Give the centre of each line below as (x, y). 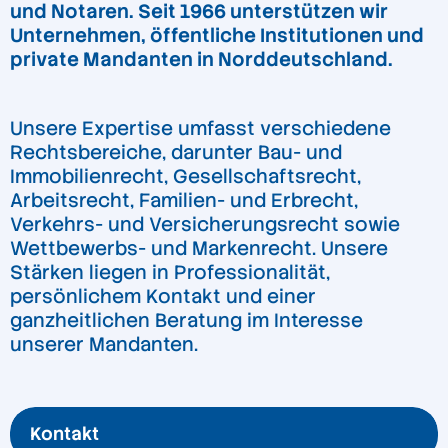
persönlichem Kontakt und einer (163, 297)
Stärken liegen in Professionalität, (170, 273)
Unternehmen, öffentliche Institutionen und (217, 36)
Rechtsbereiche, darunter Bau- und (176, 153)
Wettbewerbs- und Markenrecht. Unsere (199, 249)
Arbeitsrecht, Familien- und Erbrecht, (184, 201)
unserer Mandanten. (104, 345)
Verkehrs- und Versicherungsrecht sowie (205, 225)
